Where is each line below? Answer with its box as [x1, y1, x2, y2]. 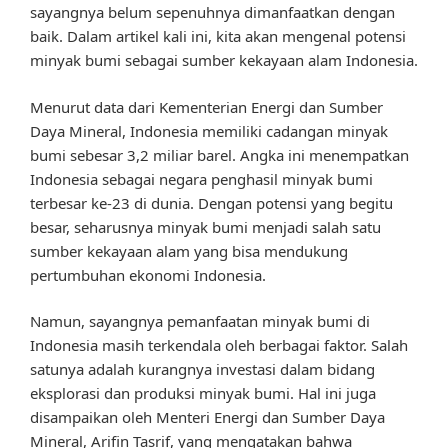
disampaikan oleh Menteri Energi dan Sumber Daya [30, 407, 385, 428]
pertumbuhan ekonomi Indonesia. [30, 264, 266, 285]
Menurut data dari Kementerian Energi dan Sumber [30, 96, 383, 117]
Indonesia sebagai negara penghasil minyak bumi [30, 168, 373, 189]
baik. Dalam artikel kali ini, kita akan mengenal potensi [30, 26, 406, 47]
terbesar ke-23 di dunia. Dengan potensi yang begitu [30, 192, 393, 213]
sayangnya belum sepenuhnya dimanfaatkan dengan [30, 2, 395, 23]
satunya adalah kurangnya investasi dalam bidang [30, 359, 375, 380]
